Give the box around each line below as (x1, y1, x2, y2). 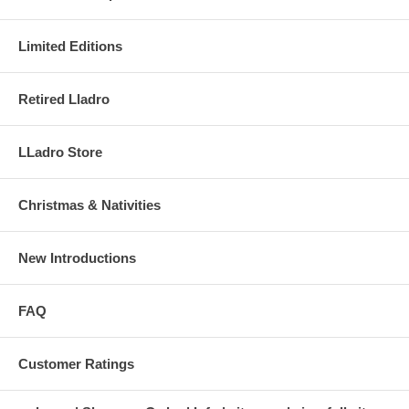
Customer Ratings (18, 355, 134, 372)
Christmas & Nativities (18, 196, 161, 213)
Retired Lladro (18, 90, 110, 107)
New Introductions (18, 249, 136, 266)
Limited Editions (18, 37, 122, 54)
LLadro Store (18, 143, 102, 160)
